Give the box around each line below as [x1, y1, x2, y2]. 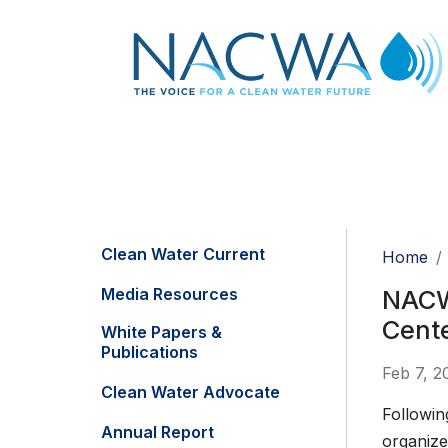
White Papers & [101, 322, 222, 343]
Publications [101, 342, 198, 363]
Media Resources [101, 284, 238, 305]
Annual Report [101, 422, 214, 443]
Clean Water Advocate [101, 382, 280, 403]
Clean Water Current [101, 244, 265, 265]
